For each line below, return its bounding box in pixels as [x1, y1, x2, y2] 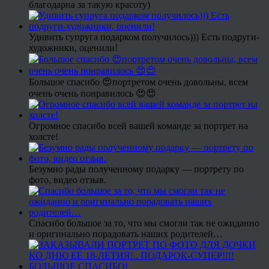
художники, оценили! [29, 43, 118, 53]
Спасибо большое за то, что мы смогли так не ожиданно [29, 218, 259, 229]
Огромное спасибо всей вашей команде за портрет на [29, 121, 248, 131]
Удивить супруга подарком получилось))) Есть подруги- [29, 32, 259, 43]
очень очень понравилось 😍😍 [29, 88, 156, 99]
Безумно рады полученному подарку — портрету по [29, 164, 244, 175]
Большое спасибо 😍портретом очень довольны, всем [29, 77, 248, 88]
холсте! [29, 131, 58, 142]
